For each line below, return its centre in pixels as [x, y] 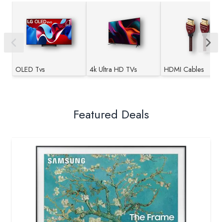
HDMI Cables [184, 69]
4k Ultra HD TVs [113, 69]
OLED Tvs [30, 69]
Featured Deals [111, 114]
